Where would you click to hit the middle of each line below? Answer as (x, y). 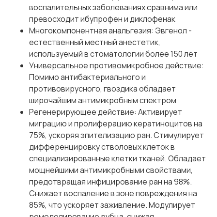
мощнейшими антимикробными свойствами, (111, 170)
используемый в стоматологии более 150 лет (113, 54)
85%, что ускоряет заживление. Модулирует (112, 205)
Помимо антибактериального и (87, 77)
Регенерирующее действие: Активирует (106, 112)
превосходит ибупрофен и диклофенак (102, 19)
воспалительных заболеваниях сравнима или (113, 8)
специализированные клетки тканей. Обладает (117, 159)
